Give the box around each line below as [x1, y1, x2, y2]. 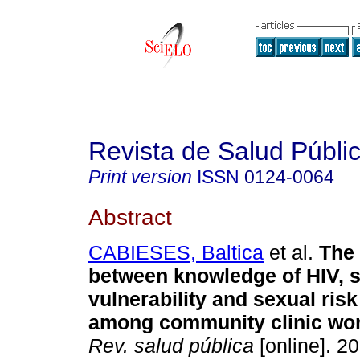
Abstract [88, 203, 172, 230]
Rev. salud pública [88, 334, 254, 358]
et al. [264, 241, 313, 264]
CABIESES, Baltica [88, 241, 264, 264]
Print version [88, 166, 192, 187]
